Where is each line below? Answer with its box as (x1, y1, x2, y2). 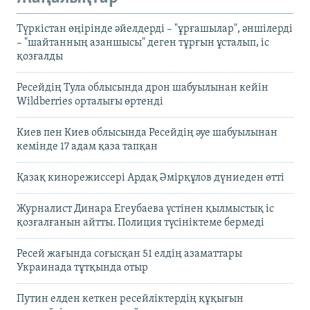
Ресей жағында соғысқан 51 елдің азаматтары (17, 248, 242, 259)
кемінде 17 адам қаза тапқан (17, 140, 158, 152)
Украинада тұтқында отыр (17, 262, 148, 273)
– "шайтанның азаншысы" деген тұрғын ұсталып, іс (17, 37, 269, 48)
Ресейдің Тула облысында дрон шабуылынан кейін (17, 82, 268, 93)
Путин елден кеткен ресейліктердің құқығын (17, 293, 244, 304)
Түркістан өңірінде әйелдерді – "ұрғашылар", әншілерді (17, 23, 293, 35)
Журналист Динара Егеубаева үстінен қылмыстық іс (17, 203, 274, 215)
